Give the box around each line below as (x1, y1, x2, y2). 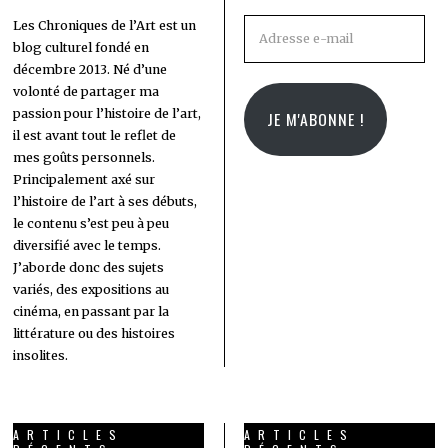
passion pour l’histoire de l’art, (13, 105, 202, 121)
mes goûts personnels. (13, 149, 156, 165)
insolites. (13, 347, 69, 363)
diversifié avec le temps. (13, 237, 162, 253)
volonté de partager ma (13, 83, 160, 99)
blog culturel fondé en (13, 39, 150, 55)
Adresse (242, 16, 299, 35)
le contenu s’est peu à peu (13, 215, 170, 231)
